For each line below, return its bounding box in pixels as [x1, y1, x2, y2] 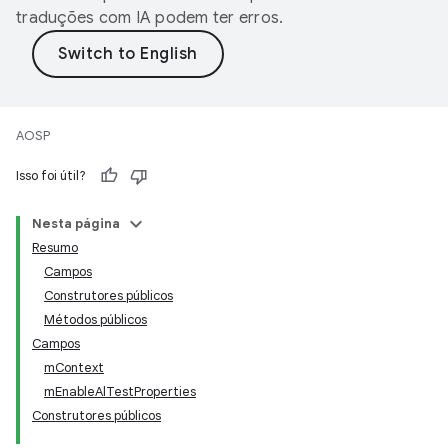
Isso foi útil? [16, 167, 86, 184]
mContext [44, 359, 104, 376]
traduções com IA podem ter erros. [16, 8, 284, 28]
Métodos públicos [44, 311, 147, 328]
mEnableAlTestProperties [44, 383, 196, 400]
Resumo [32, 239, 78, 256]
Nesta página [32, 215, 120, 232]
